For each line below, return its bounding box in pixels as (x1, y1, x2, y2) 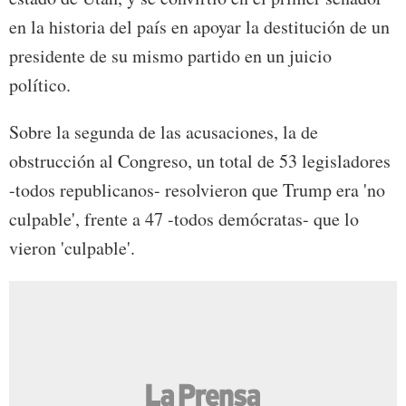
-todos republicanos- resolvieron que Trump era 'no (9, 178, 385, 203)
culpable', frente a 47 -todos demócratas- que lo (9, 207, 359, 232)
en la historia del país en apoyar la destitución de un (9, 14, 390, 40)
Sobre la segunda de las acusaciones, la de (9, 120, 318, 145)
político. (9, 72, 71, 98)
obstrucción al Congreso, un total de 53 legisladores (9, 149, 391, 174)
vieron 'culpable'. (9, 236, 135, 261)
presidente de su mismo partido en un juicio (9, 43, 332, 69)
